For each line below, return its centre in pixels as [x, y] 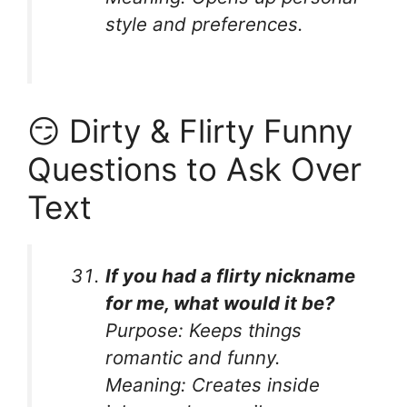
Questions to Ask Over [194, 169]
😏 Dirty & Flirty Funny [190, 131]
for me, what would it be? [220, 303]
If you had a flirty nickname [231, 276]
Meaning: [146, 385]
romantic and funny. [194, 358]
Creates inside [253, 385]
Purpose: [145, 331]
